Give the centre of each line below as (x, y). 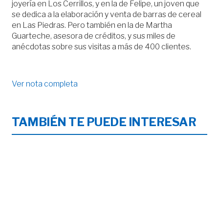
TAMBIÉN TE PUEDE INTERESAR (104, 122)
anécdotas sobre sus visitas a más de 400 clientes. (101, 47)
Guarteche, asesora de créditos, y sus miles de (94, 36)
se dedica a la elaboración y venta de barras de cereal (107, 14)
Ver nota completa (45, 84)
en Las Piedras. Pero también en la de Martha (92, 25)
